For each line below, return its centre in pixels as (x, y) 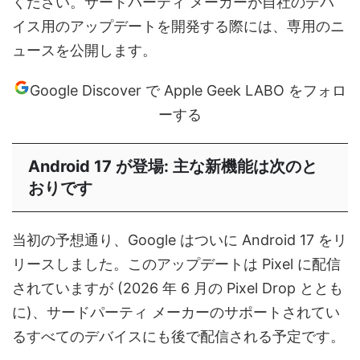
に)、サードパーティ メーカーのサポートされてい (176, 312)
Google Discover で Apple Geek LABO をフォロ (188, 90)
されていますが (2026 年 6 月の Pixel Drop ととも (178, 288)
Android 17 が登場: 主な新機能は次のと (173, 166)
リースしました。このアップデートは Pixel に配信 (176, 264)
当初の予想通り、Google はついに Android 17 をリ (180, 239)
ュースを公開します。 (84, 50)
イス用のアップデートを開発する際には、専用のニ (178, 26)
